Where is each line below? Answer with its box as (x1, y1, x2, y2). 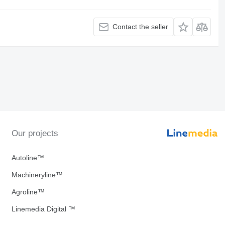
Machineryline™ (11, 171, 63, 179)
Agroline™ (11, 188, 45, 196)
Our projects (11, 129, 58, 138)
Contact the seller (113, 23, 169, 31)
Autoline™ (11, 154, 44, 162)
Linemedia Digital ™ (11, 205, 75, 213)
